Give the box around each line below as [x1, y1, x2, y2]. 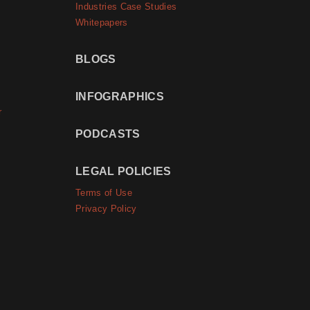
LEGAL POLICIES [75, 165, 172, 178]
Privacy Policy [75, 203, 137, 215]
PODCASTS [75, 128, 140, 140]
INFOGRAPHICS [75, 91, 164, 103]
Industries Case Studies [75, 1, 177, 12]
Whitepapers [75, 17, 128, 28]
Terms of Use [75, 188, 132, 199]
